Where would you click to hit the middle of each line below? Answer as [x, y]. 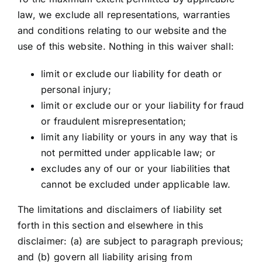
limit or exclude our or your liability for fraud [143, 105]
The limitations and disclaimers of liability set [120, 209]
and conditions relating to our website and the [122, 30]
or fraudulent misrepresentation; [114, 121]
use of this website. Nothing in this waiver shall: [126, 46]
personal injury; [76, 89]
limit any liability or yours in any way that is [139, 137]
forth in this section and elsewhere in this [111, 225]
